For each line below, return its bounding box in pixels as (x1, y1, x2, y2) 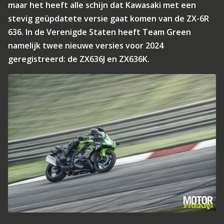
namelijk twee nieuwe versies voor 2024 (8, 40, 163, 51)
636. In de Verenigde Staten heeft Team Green (8, 26, 191, 37)
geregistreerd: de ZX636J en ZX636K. (8, 53, 149, 64)
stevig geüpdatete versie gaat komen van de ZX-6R (8, 13, 209, 24)
